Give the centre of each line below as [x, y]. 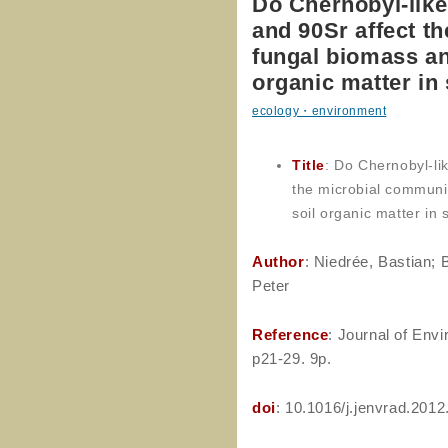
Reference [290, 334]
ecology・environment [319, 111]
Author [278, 261]
